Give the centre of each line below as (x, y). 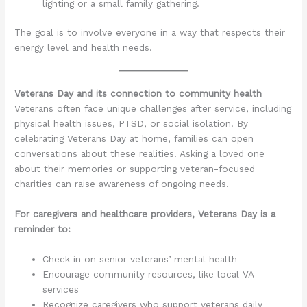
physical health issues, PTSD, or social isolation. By (132, 124)
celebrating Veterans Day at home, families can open (134, 139)
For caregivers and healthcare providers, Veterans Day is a (145, 213)
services (61, 289)
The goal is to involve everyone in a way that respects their (150, 33)
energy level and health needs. (84, 48)
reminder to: (43, 229)
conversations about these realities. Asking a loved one (140, 154)
